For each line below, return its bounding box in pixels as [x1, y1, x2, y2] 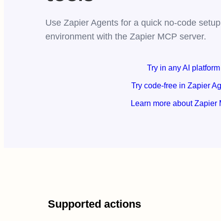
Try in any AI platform [147, 64, 220, 73]
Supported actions [48, 198, 141, 211]
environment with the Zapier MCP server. [45, 32, 206, 42]
